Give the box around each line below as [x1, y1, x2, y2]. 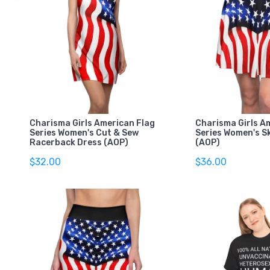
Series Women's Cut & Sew [30, 127, 139, 138]
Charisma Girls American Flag [30, 118, 155, 128]
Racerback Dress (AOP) [30, 137, 128, 148]
